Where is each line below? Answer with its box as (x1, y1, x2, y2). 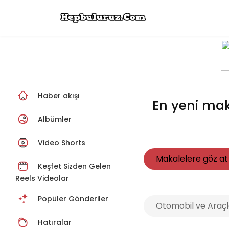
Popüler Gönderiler (38, 194, 108, 204)
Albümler (38, 114, 72, 125)
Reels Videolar (15, 173, 69, 184)
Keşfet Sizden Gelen (36, 161, 111, 172)
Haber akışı (38, 90, 80, 101)
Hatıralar (38, 217, 72, 228)
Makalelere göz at (155, 153, 228, 165)
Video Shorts (36, 138, 85, 148)
